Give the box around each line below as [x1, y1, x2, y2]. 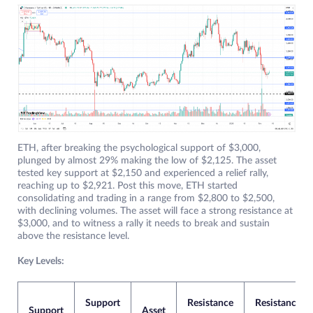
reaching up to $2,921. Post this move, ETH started [17, 181, 238, 191]
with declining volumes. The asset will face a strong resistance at [17, 206, 293, 217]
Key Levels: [17, 256, 64, 267]
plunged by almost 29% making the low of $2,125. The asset [17, 156, 277, 166]
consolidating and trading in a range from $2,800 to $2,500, [17, 194, 275, 204]
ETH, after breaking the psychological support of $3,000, [17, 143, 261, 154]
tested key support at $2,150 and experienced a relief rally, [17, 168, 268, 179]
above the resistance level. [17, 231, 129, 242]
